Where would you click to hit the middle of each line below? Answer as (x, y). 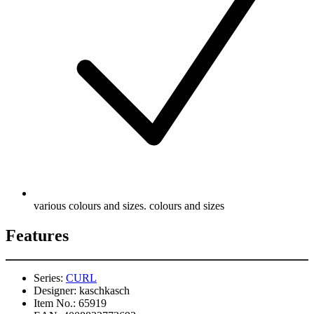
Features (37, 235)
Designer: (55, 290)
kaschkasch (104, 290)
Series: (48, 278)
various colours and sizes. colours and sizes (129, 206)
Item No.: (55, 303)
